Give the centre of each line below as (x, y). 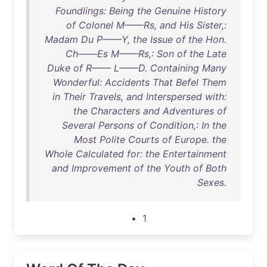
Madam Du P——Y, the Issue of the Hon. (136, 39)
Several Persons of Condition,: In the (144, 125)
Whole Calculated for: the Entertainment (136, 154)
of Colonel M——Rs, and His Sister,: (146, 25)
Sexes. (212, 182)
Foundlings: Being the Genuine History (141, 11)
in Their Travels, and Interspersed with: (139, 97)
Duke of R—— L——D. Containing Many (137, 68)
